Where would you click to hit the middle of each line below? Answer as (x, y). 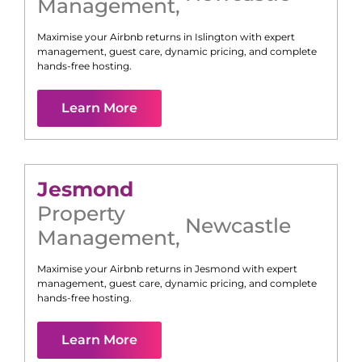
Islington (216, 37)
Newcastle (238, 226)
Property (81, 214)
